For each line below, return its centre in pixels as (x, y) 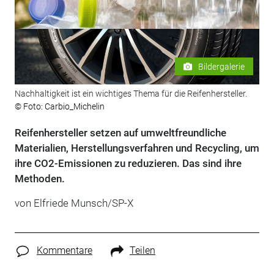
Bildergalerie (222, 66)
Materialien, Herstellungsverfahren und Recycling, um (137, 148)
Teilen (142, 251)
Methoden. (39, 179)
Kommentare (64, 251)
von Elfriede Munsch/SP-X (74, 203)
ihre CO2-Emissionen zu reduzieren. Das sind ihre (128, 164)
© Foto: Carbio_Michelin (59, 107)
